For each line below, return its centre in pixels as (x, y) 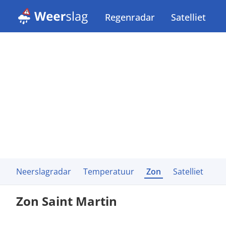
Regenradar (130, 17)
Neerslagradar (44, 172)
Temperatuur (109, 172)
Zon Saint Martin (67, 201)
